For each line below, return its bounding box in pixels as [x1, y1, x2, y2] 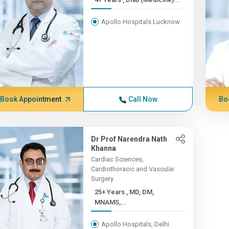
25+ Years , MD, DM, [95, 188, 127, 196]
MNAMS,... [95, 198, 127, 206]
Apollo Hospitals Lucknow [101, 18, 180, 26]
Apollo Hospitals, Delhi [101, 220, 170, 228]
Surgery [91, 175, 114, 182]
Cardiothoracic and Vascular [91, 165, 175, 173]
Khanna [91, 144, 117, 152]
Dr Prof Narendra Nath [91, 135, 168, 143]
